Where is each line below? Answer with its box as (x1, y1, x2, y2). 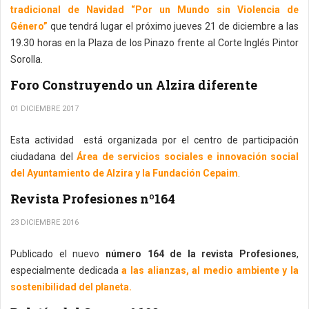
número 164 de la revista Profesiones (105, 248, 297, 259)
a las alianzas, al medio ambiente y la (121, 265, 299, 276)
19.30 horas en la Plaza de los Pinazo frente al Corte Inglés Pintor (10, 37, 299, 48)
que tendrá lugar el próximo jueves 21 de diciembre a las (50, 21, 299, 32)
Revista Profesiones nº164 (10, 190, 175, 207)
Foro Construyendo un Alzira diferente (10, 77, 257, 93)
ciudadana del (10, 151, 77, 162)
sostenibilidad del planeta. (10, 281, 132, 292)
